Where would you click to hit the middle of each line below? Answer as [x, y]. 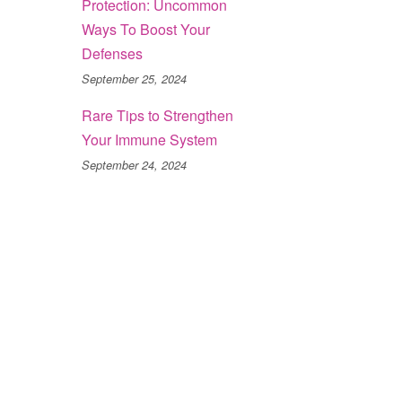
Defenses [112, 53]
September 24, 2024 [134, 165]
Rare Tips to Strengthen [157, 115]
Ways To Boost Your [146, 29]
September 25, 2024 [134, 79]
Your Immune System [149, 140]
